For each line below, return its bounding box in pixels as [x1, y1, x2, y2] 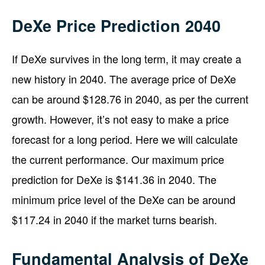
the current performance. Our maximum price [12, 151, 224, 167]
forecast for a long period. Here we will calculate [12, 131, 238, 147]
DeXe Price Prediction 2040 [12, 14, 221, 37]
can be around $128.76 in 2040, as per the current [12, 91, 248, 106]
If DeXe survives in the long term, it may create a [12, 50, 241, 66]
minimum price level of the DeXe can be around [12, 191, 235, 207]
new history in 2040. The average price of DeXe [12, 70, 236, 86]
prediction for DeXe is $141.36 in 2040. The [12, 171, 216, 187]
